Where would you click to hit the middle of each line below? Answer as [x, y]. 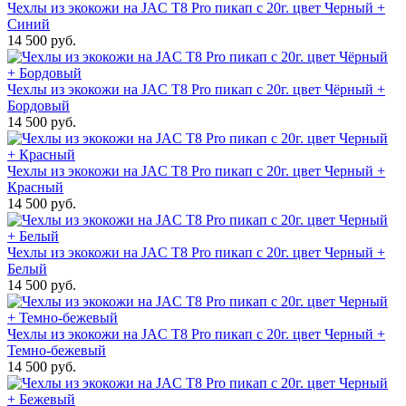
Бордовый [39, 106]
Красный [35, 187]
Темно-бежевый [57, 350]
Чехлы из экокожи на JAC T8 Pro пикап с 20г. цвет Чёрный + [196, 89]
